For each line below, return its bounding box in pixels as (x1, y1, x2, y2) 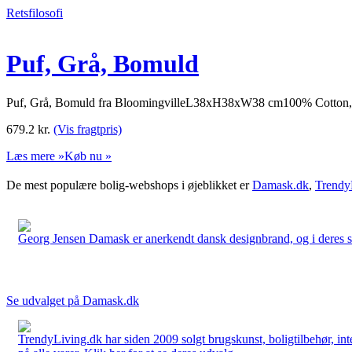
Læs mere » (6, 148, 64, 163)
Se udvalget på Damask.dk (6, 293, 139, 307)
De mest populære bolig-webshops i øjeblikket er (6, 178, 252, 192)
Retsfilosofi (6, 6, 63, 20)
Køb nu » (64, 148, 112, 163)
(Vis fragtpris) (53, 122, 122, 136)
